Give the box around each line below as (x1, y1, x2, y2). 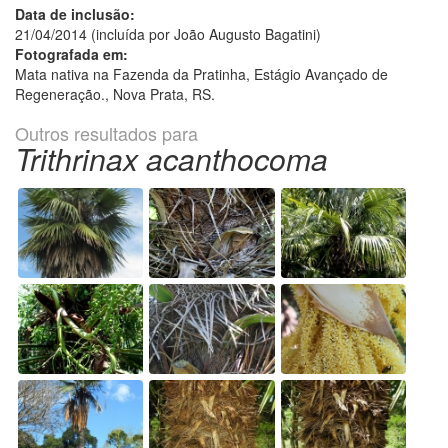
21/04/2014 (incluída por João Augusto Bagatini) (15, 24, 321, 45)
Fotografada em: (15, 44, 128, 65)
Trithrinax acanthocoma (15, 137, 328, 181)
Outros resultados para (15, 120, 198, 147)
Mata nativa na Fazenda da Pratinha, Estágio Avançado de (15, 64, 388, 85)
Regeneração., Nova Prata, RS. (15, 84, 215, 105)
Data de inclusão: (15, 4, 135, 25)
